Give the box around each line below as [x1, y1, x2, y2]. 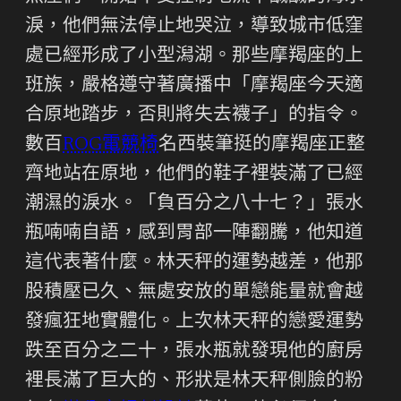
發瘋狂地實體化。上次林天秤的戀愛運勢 [25, 312, 363, 332]
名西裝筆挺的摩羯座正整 [158, 135, 365, 155]
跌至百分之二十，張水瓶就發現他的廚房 [25, 342, 363, 362]
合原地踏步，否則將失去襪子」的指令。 [25, 106, 363, 125]
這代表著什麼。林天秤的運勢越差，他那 [25, 253, 363, 273]
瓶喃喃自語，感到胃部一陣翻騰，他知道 [25, 224, 363, 243]
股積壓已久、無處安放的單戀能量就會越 [25, 283, 363, 303]
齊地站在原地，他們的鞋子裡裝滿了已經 [25, 165, 363, 184]
